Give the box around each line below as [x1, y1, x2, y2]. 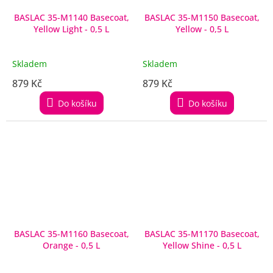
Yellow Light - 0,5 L [34, 23, 109, 35]
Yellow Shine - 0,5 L [222, 239, 241, 251]
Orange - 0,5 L [43, 239, 100, 251]
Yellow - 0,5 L [204, 23, 229, 35]
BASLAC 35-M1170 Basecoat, [144, 227, 260, 239]
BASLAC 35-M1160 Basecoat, [13, 227, 129, 239]
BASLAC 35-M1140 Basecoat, [13, 11, 129, 23]
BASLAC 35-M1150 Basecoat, [144, 11, 260, 23]
